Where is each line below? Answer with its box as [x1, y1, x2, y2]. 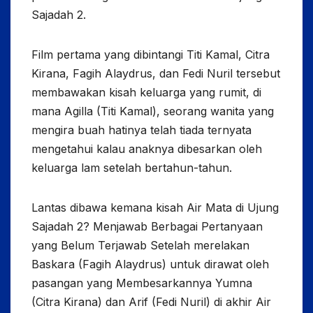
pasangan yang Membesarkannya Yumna [31, 275, 252, 290]
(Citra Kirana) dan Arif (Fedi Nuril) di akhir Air [31, 294, 271, 309]
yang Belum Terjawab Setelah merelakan [31, 238, 249, 252]
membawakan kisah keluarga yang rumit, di [31, 85, 261, 99]
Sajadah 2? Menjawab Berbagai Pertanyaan [31, 219, 263, 233]
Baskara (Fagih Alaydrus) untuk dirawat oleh [31, 256, 269, 271]
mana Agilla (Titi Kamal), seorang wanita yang [31, 103, 274, 118]
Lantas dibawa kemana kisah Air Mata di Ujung [31, 200, 279, 214]
